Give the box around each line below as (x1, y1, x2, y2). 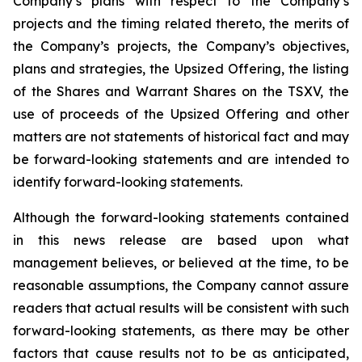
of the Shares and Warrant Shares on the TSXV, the (13, 83, 349, 99)
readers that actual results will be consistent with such (13, 300, 349, 316)
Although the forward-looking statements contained (13, 209, 349, 225)
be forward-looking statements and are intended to (13, 151, 349, 167)
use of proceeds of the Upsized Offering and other (13, 106, 349, 122)
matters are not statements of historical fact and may (13, 128, 349, 145)
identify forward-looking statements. (13, 174, 242, 190)
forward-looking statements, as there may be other (13, 322, 349, 339)
